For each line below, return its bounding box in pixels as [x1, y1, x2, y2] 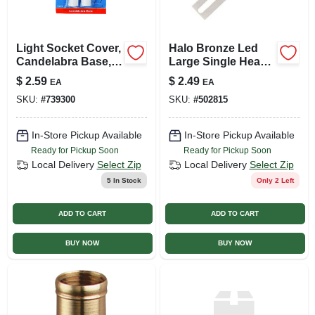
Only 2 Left [256, 176, 294, 184]
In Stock [110, 176, 141, 184]
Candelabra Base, [15, 55, 111, 67]
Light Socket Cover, [15, 41, 121, 54]
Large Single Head [168, 55, 267, 67]
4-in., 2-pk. [15, 68, 70, 81]
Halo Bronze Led [168, 41, 258, 54]
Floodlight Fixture [168, 68, 263, 81]
